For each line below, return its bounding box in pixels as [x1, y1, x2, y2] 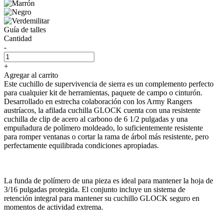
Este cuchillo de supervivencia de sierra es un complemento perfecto [4, 79, 214, 88]
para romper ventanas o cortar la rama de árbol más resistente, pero [4, 132, 209, 141]
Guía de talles [4, 25, 46, 34]
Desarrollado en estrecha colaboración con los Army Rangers [4, 97, 192, 106]
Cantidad [4, 34, 32, 43]
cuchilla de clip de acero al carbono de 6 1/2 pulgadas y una [4, 114, 188, 123]
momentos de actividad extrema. [4, 202, 103, 211]
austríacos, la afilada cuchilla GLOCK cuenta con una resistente [4, 106, 200, 114]
